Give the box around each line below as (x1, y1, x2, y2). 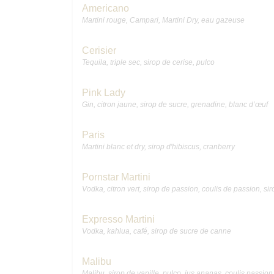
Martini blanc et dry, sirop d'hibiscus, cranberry (82, 143, 235, 151)
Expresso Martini (82, 214, 155, 224)
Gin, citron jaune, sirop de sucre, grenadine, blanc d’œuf (82, 100, 268, 109)
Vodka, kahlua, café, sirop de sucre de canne (82, 227, 231, 235)
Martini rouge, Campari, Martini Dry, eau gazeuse (82, 16, 245, 24)
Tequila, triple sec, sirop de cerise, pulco (82, 58, 215, 67)
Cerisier (82, 45, 116, 56)
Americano (82, 3, 129, 13)
